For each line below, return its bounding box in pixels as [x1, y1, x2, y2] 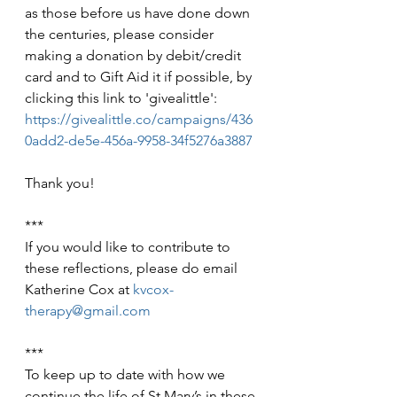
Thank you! [25, 174, 95, 191]
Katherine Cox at [25, 280, 133, 298]
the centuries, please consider [25, 25, 217, 43]
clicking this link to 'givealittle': [25, 89, 221, 106]
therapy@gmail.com [25, 301, 151, 319]
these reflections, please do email [25, 259, 241, 276]
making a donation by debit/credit [25, 46, 245, 64]
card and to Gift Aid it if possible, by [25, 67, 255, 85]
